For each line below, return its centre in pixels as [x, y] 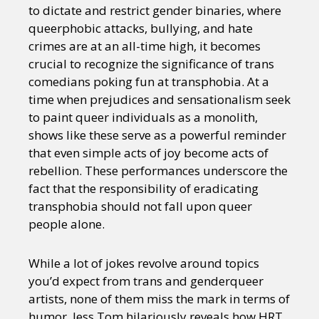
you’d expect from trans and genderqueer [146, 281]
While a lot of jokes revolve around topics [144, 263]
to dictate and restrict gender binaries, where [155, 10]
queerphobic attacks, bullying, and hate [141, 28]
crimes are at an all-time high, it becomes [145, 46]
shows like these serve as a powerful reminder [157, 135]
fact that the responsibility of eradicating [143, 188]
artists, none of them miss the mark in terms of [159, 299]
